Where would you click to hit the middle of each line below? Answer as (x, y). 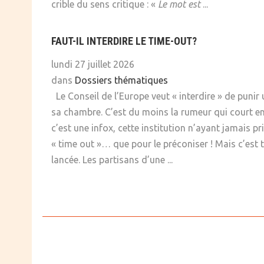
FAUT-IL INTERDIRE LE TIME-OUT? (124, 41)
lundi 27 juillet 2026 (93, 65)
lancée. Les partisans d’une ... (112, 160)
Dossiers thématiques (121, 80)
